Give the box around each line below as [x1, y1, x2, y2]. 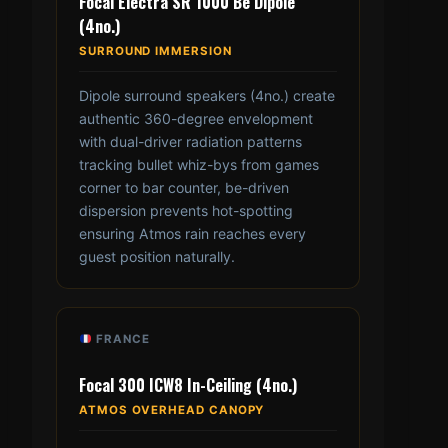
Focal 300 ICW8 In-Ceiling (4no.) [79, 373, 297, 398]
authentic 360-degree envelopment [79, 110, 313, 128]
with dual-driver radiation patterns [79, 133, 302, 151]
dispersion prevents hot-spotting [79, 202, 293, 220]
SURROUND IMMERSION [79, 44, 232, 59]
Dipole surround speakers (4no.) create [79, 87, 335, 105]
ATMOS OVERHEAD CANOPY [79, 403, 265, 418]
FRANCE [92, 332, 150, 347]
